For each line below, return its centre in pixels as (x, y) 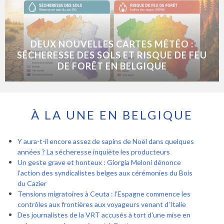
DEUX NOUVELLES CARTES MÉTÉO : (112, 44)
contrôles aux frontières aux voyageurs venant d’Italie (102, 204)
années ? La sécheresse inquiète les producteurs (94, 151)
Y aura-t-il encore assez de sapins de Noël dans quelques (106, 141)
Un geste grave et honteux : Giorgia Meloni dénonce (99, 162)
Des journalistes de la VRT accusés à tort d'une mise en (104, 214)
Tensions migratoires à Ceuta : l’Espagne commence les (104, 193)
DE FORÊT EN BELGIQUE (112, 66)
